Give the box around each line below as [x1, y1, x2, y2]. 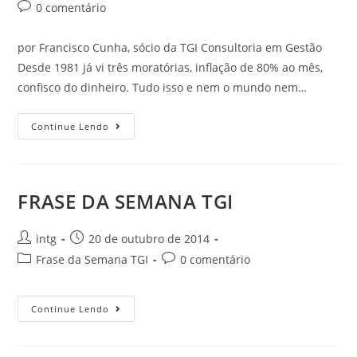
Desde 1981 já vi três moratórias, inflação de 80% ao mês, [18, 60, 324, 75]
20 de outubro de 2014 [88, 231, 210, 246]
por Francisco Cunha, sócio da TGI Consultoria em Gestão [18, 40, 323, 55]
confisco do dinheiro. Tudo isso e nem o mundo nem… [18, 80, 308, 95]
